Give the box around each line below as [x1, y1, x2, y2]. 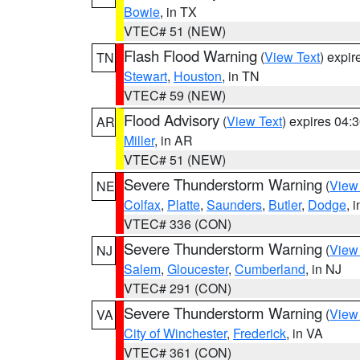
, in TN [222, 67, 260, 85]
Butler [268, 195, 301, 214]
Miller [124, 131, 154, 149]
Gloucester [167, 260, 228, 278]
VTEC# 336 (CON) [124, 215, 231, 233]
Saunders [207, 195, 262, 214]
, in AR [154, 131, 193, 149]
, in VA [286, 324, 323, 342]
